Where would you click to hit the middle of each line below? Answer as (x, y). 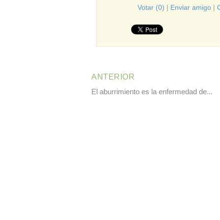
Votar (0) (151, 7)
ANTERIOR (113, 77)
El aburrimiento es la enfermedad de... (152, 92)
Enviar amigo (191, 7)
